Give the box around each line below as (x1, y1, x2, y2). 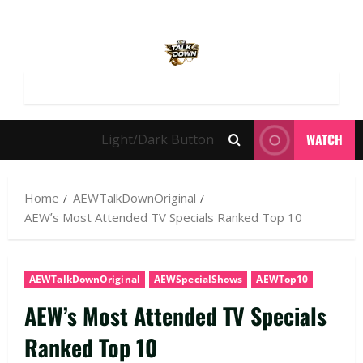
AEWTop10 (256, 272, 309, 286)
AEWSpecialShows (153, 272, 243, 286)
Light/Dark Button (101, 130, 214, 148)
